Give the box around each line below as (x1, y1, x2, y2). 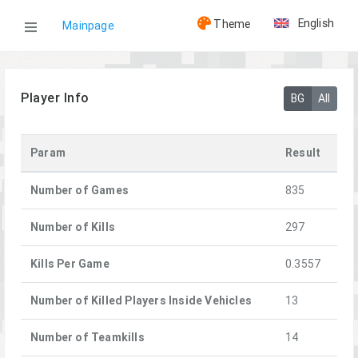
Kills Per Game (30, 257, 109, 271)
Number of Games (30, 183, 129, 197)
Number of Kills (30, 220, 115, 234)
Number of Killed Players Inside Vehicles (30, 293, 252, 308)
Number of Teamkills (30, 330, 145, 344)
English (297, 15, 334, 30)
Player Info (21, 89, 89, 105)
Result (285, 145, 321, 160)
